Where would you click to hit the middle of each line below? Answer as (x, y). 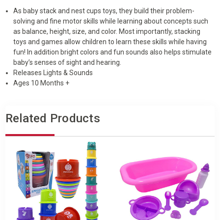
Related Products (53, 118)
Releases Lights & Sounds (53, 72)
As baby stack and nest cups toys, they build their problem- (104, 11)
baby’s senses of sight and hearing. (68, 62)
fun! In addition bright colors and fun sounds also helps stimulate (113, 52)
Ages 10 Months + (41, 83)
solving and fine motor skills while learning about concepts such (111, 21)
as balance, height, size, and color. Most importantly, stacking (107, 31)
